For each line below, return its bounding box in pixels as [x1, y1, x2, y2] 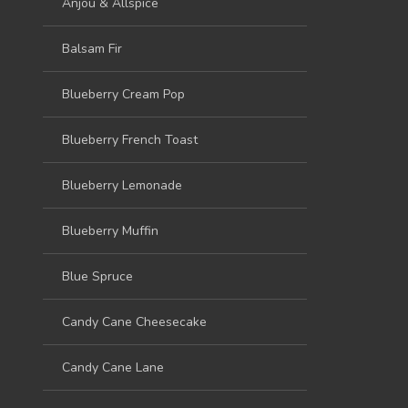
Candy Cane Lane [62, 358, 164, 376]
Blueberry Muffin [62, 221, 158, 240]
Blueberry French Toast [62, 130, 198, 148]
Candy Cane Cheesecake [62, 312, 207, 331]
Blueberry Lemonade [62, 176, 182, 194]
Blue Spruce [62, 267, 133, 285]
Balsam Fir [62, 39, 122, 57]
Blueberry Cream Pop [62, 85, 185, 103]
